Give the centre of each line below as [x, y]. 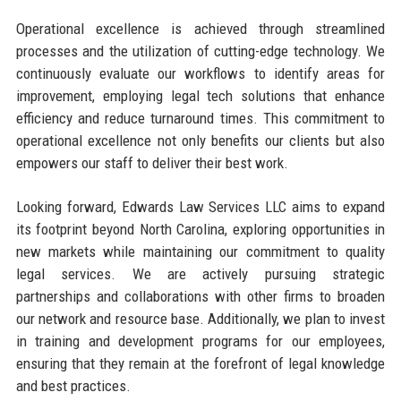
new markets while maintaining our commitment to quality [200, 251]
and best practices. [73, 385]
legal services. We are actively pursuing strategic [200, 273]
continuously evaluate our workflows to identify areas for [200, 73]
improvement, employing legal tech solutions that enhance [200, 95]
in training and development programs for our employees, [200, 341]
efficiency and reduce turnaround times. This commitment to [200, 118]
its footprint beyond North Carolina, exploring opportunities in [200, 229]
